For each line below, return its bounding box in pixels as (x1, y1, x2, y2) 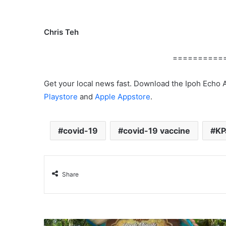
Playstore (44, 92, 78, 102)
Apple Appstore (95, 92, 150, 102)
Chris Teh (44, 27, 79, 37)
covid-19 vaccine (123, 126, 190, 136)
